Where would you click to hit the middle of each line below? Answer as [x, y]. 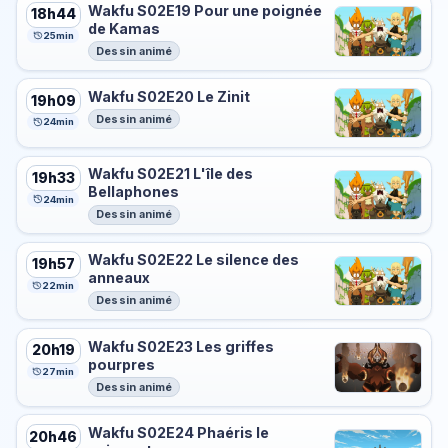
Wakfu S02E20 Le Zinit [169, 96]
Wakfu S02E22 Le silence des [194, 260]
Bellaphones [134, 192]
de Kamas [124, 28]
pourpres [122, 364]
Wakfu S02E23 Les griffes [181, 346]
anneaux [119, 278]
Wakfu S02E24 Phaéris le [179, 433]
